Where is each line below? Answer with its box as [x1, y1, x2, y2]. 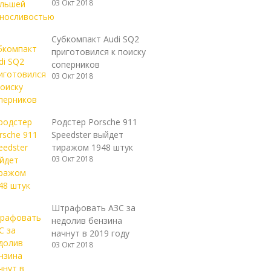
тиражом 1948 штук [51, 142, 133, 153]
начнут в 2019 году [51, 227, 129, 239]
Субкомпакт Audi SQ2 [51, 33, 139, 45]
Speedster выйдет [51, 129, 123, 140]
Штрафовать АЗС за [51, 202, 135, 214]
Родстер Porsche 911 [51, 116, 137, 128]
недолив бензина [51, 215, 122, 226]
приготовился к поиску [51, 46, 146, 57]
